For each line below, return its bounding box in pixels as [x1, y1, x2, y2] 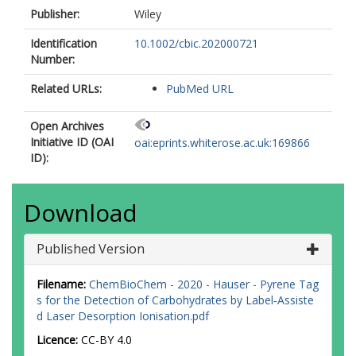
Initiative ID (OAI [30, 134, 114, 149]
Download [24, 196, 137, 229]
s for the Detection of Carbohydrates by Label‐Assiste [37, 292, 314, 308]
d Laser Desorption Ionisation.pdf [37, 308, 209, 323]
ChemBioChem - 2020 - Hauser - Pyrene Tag [89, 277, 319, 292]
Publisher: [30, 6, 79, 21]
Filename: [37, 277, 86, 292]
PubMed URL [166, 81, 234, 96]
